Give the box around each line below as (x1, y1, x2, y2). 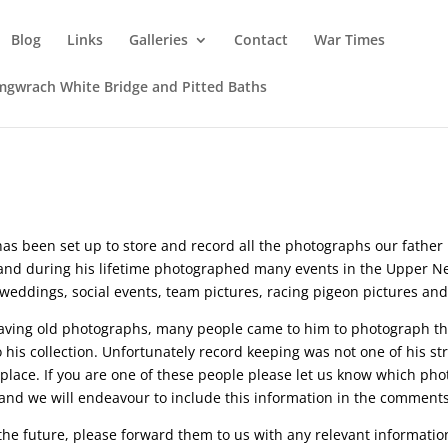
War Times (314, 30, 386, 49)
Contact (234, 30, 289, 49)
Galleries (129, 30, 189, 49)
